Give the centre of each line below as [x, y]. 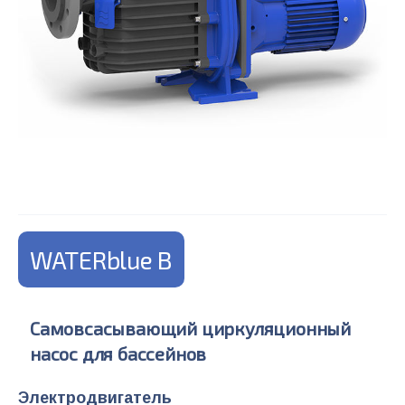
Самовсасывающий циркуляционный [190, 329]
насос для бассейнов [118, 354]
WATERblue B [102, 260]
